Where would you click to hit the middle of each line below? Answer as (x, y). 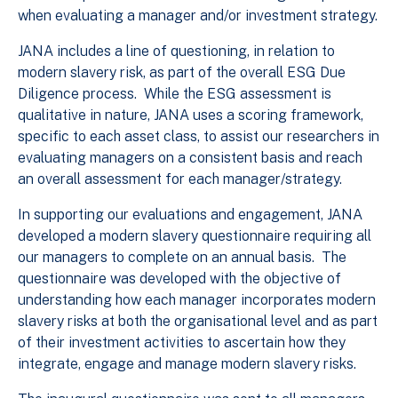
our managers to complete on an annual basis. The (182, 258)
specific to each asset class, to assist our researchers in (199, 137)
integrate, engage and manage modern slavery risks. (187, 364)
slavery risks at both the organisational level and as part (198, 322)
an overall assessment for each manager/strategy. (180, 179)
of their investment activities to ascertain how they (182, 343)
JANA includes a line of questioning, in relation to (176, 52)
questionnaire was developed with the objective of (179, 279)
